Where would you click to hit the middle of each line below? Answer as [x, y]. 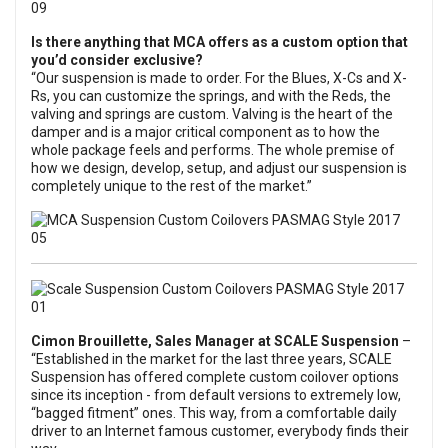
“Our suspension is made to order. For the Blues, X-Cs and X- [219, 78]
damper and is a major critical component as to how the [205, 132]
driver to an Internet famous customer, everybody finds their [220, 431]
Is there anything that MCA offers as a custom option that [219, 42]
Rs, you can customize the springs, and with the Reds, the [211, 96]
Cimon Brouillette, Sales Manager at [152, 341]
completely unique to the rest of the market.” [171, 186]
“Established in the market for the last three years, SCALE [211, 359]
